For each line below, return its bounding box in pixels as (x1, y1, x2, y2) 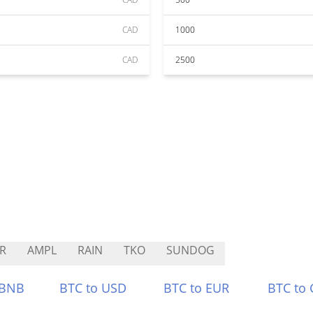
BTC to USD (59, 279, 127, 296)
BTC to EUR (163, 279, 229, 296)
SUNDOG (166, 242, 214, 258)
